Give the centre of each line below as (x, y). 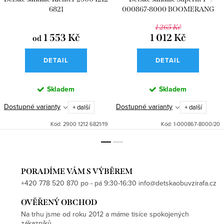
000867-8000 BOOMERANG (168, 9)
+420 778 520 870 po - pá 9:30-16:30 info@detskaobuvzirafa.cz (119, 183)
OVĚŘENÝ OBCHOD (59, 202)
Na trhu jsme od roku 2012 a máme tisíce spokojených (105, 214)
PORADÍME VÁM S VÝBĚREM (77, 171)
